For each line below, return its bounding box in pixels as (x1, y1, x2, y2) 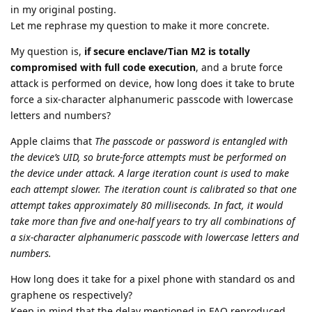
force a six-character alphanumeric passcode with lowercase (10, 93, 293, 107)
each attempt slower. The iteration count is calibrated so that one (10, 182, 297, 196)
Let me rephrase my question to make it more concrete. (10, 19, 270, 33)
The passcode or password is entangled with (95, 134, 288, 148)
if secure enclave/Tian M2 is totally (84, 45, 250, 58)
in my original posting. (10, 3, 116, 17)
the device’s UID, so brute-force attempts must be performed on (10, 150, 286, 164)
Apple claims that (10, 134, 95, 148)
